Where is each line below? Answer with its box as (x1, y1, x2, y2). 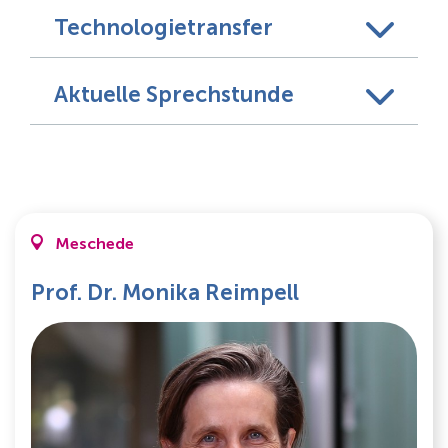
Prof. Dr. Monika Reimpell (31, 279, 299, 306)
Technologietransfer (54, 14, 273, 41)
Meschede (55, 234, 134, 253)
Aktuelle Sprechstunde (54, 81, 294, 108)
